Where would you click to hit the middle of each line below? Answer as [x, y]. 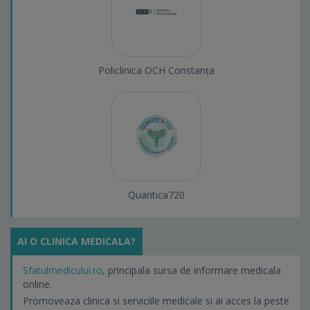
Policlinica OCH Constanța [156, 71]
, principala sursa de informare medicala [192, 271]
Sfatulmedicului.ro [63, 271]
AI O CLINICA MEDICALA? [76, 241]
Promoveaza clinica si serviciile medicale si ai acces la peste [156, 301]
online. [37, 284]
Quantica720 [156, 195]
